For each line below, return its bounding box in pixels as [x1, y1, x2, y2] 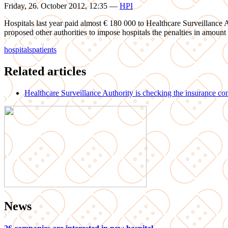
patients [32, 45, 56, 54]
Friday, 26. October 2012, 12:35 [4, 1, 109, 10]
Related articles [4, 64, 86, 78]
